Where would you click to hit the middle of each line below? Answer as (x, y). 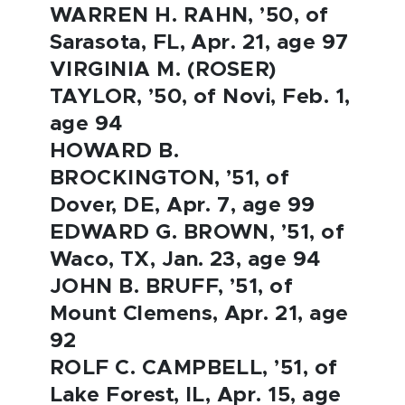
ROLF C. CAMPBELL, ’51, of (194, 368)
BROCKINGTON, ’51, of (170, 179)
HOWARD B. (115, 151)
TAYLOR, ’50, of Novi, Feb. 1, (200, 97)
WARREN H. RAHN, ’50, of (189, 16)
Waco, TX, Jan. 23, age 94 (185, 260)
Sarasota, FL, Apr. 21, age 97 (199, 43)
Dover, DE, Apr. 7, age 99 (183, 206)
